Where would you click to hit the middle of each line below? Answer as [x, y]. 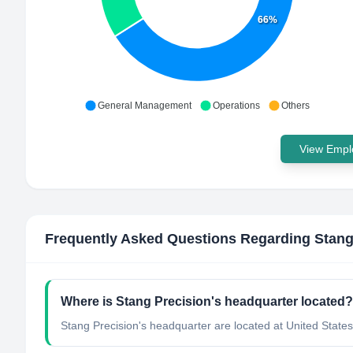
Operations [236, 106]
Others [295, 106]
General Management [145, 106]
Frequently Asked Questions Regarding [180, 239]
